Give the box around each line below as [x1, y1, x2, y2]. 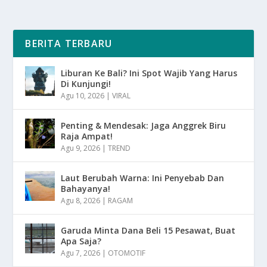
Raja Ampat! [61, 131, 113, 142]
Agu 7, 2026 [61, 248, 101, 259]
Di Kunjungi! [61, 78, 111, 90]
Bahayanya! [61, 183, 111, 195]
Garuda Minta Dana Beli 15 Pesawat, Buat [61, 225, 236, 237]
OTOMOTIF [108, 248, 146, 259]
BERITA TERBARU [25, 37, 113, 51]
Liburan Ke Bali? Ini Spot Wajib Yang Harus [61, 67, 238, 79]
